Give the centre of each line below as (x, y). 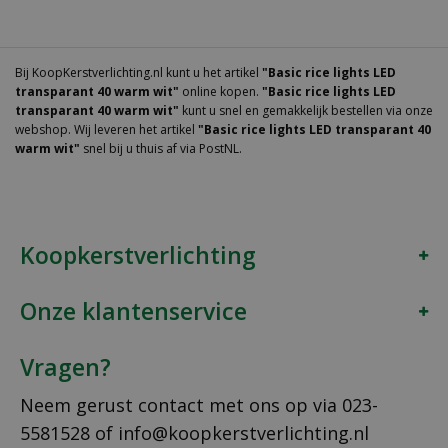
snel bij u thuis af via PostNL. (161, 149)
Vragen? (65, 367)
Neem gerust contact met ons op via (181, 405)
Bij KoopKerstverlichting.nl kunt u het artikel (138, 73)
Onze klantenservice (133, 311)
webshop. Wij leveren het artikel (106, 130)
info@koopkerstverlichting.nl (243, 433)
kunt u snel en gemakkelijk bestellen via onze (306, 111)
